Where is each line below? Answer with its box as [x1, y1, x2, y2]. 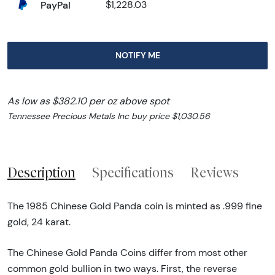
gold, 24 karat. [7, 215, 71, 228]
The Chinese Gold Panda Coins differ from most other [7, 246, 247, 258]
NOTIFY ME [115, 50, 160, 61]
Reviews [190, 165, 239, 181]
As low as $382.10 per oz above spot [7, 95, 169, 107]
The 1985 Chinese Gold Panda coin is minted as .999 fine [7, 199, 262, 212]
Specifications [92, 165, 174, 181]
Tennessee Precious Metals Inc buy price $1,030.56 [7, 110, 210, 122]
